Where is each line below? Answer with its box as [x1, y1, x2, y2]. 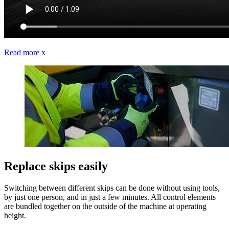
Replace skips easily [4, 159, 108, 173]
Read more [4, 48, 39, 57]
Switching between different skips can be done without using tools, [4, 184, 220, 192]
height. [4, 211, 28, 220]
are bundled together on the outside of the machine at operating [4, 202, 207, 211]
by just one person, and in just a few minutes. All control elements [4, 193, 216, 201]
